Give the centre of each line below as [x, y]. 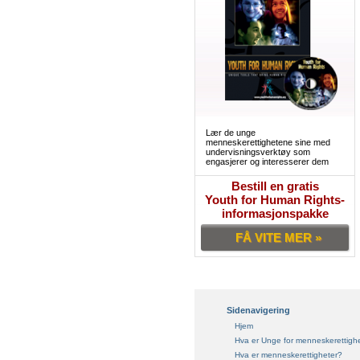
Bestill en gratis [275, 186]
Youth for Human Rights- [275, 200]
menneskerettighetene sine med [268, 142]
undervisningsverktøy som [258, 152]
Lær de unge [231, 133]
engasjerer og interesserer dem [267, 162]
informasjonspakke [275, 213]
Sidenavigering [258, 310]
